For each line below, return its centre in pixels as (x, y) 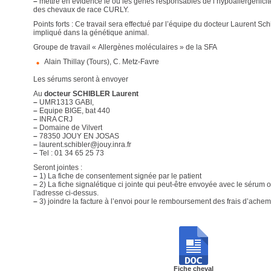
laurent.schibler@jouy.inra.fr (84, 145)
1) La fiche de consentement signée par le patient (119, 176)
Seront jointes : (57, 168)
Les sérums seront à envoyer (80, 79)
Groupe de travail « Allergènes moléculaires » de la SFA (125, 47)
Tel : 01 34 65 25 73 (70, 153)
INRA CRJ (55, 119)
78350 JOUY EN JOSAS (78, 136)
